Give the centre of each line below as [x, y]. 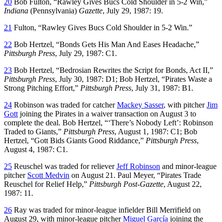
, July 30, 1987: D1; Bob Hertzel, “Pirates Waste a [134, 79]
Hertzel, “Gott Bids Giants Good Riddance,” [75, 140]
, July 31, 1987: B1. [162, 88]
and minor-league [188, 166]
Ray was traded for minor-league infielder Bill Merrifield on [106, 210]
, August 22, [183, 184]
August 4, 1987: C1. [36, 149]
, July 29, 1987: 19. [133, 10]
